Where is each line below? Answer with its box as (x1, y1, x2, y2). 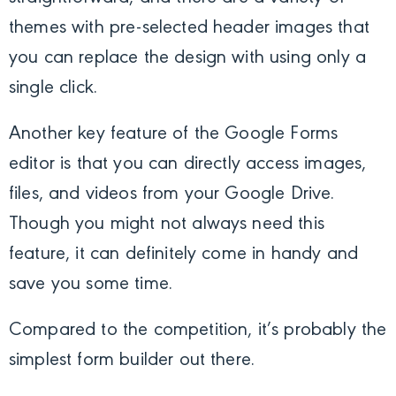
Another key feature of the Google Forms (9, 124, 339, 144)
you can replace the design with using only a (9, 48, 367, 68)
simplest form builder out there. (9, 350, 255, 370)
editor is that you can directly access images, (9, 154, 367, 174)
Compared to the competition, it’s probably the (9, 320, 387, 340)
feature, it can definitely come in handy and (9, 244, 359, 264)
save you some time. (9, 274, 173, 294)
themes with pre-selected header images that (9, 18, 369, 38)
